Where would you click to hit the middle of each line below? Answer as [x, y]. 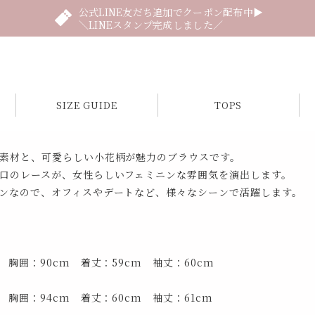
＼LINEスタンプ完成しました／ [151, 25]
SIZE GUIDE [86, 105]
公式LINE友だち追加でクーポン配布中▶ [171, 12]
